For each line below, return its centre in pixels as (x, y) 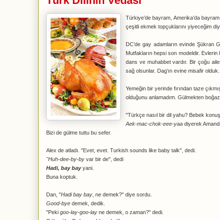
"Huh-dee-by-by (65, 159)
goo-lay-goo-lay (79, 212)
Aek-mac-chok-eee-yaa (154, 124)
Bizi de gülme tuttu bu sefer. (79, 133)
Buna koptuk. (62, 177)
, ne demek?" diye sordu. (122, 194)
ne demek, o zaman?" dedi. (130, 212)
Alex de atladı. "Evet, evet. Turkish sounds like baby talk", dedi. (121, 150)
